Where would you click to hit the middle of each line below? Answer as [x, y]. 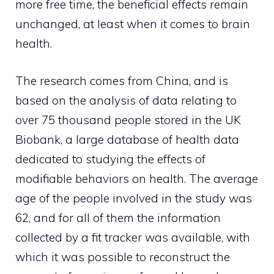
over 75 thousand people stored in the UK [128, 120]
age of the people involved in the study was [134, 198]
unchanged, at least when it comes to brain [133, 24]
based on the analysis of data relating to [126, 100]
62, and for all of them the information [118, 217]
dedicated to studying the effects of [110, 159]
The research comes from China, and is [122, 80]
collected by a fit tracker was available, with [133, 237]
